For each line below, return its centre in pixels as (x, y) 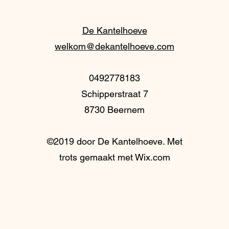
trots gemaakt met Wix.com (114, 157)
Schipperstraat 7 (114, 94)
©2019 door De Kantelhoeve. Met (114, 141)
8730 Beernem (114, 110)
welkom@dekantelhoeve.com (114, 46)
